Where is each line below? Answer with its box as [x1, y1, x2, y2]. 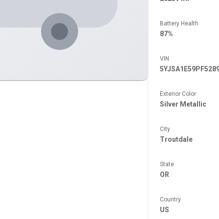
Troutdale [159, 135, 193, 143]
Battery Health [159, 20, 198, 27]
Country [159, 196, 181, 203]
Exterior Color [159, 90, 196, 97]
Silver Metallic [159, 100, 206, 108]
